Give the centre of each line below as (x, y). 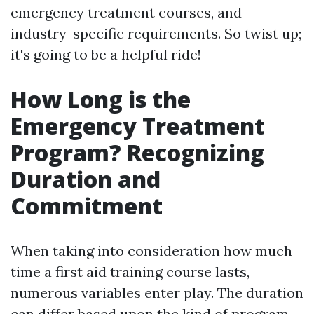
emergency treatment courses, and (126, 12)
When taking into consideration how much (151, 251)
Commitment (87, 206)
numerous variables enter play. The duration (157, 293)
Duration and (86, 179)
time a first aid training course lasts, (130, 272)
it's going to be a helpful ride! (106, 54)
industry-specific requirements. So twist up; (156, 33)
